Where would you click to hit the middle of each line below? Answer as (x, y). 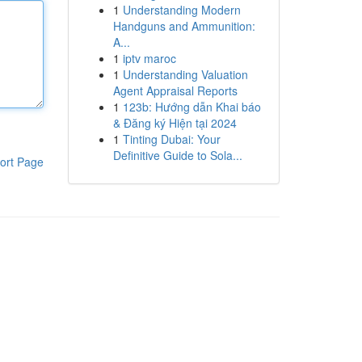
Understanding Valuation (185, 74)
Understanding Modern (181, 10)
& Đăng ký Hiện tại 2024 (175, 123)
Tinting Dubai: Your (171, 139)
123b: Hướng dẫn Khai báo (192, 107)
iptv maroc (149, 58)
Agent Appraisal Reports (175, 90)
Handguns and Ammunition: (184, 26)
